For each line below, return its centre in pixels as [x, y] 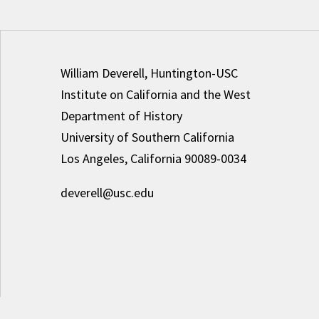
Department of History [121, 116]
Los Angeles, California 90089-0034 [153, 158]
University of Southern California [147, 137]
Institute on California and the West [155, 94]
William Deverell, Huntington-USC [149, 73]
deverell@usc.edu [107, 193]
